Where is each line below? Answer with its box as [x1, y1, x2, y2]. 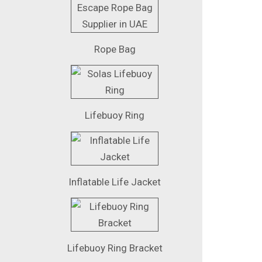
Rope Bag [94, 43, 136, 55]
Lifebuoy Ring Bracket [67, 242, 163, 254]
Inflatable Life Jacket [68, 175, 161, 188]
